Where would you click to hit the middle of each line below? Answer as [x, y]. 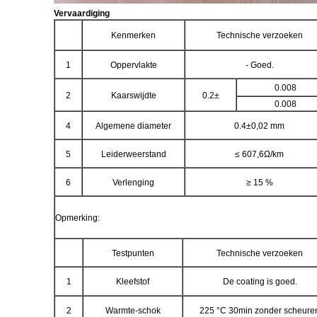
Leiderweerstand [133, 154]
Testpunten [133, 253]
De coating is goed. [260, 281]
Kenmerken [133, 35]
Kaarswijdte [133, 95]
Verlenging [133, 182]
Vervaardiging [82, 13]
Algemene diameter [133, 126]
